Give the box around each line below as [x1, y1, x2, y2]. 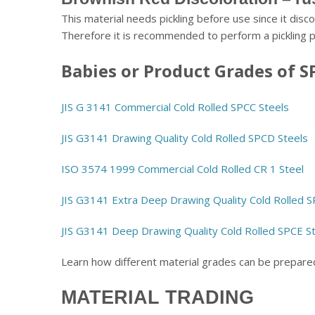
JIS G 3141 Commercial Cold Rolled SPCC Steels [61, 99, 289, 114]
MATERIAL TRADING [61, 285, 254, 308]
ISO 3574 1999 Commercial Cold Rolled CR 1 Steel [61, 161, 304, 176]
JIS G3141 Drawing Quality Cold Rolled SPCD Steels [61, 130, 308, 145]
